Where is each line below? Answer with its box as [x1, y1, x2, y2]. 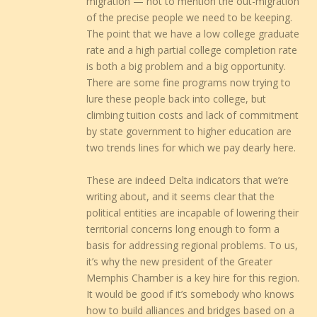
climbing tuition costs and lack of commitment [86, 108, 299, 122]
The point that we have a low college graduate [86, 27, 300, 41]
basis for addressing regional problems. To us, [86, 238, 299, 252]
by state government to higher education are [86, 125, 292, 139]
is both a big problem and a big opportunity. [86, 59, 287, 74]
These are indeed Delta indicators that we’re [86, 173, 289, 187]
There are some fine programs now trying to [86, 76, 292, 90]
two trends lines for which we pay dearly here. [86, 141, 296, 155]
